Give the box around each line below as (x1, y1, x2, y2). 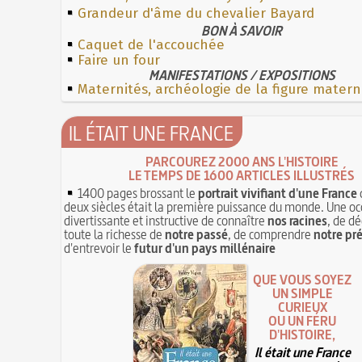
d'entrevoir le (64, 238, 135, 257)
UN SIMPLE (272, 284, 333, 303)
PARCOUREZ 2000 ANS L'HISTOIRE (145, 152, 339, 170)
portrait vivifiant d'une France (198, 183, 358, 202)
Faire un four (78, 51, 161, 69)
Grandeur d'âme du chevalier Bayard (78, 4, 315, 22)
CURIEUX (278, 298, 327, 317)
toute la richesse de (64, 225, 166, 243)
